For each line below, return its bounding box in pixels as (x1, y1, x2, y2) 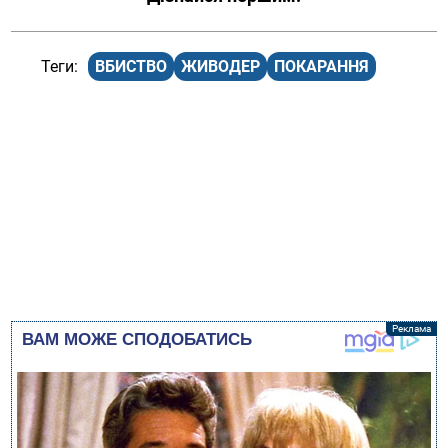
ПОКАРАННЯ (274, 57, 370, 77)
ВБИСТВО (95, 57, 168, 77)
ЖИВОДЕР (181, 57, 261, 77)
